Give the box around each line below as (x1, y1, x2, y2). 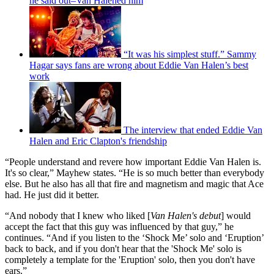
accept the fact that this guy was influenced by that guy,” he (5, 221, 234, 232)
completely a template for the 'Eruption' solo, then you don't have (5, 254, 255, 265)
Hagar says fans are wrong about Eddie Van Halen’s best (29, 59, 248, 70)
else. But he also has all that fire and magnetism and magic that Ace (5, 178, 264, 189)
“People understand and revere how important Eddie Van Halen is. (5, 156, 261, 167)
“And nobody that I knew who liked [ (5, 210, 150, 221)
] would (221, 210, 251, 221)
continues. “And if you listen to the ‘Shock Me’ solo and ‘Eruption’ (5, 232, 264, 243)
